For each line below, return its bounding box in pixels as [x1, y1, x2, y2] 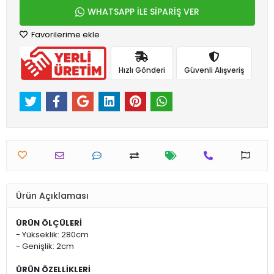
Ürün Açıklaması [16, 189, 89, 202]
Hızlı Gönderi [118, 64, 165, 75]
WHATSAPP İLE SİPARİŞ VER [87, 6, 199, 18]
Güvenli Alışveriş [183, 64, 244, 75]
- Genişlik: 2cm [16, 240, 74, 253]
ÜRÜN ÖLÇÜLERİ [16, 217, 82, 229]
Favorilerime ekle [29, 29, 100, 40]
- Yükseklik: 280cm [16, 229, 89, 241]
